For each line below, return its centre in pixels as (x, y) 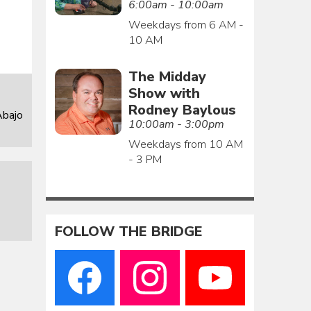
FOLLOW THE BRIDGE (129, 232)
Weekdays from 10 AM (185, 144)
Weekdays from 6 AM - (186, 25)
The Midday (167, 76)
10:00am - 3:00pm (176, 124)
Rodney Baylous (182, 110)
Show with (164, 93)
